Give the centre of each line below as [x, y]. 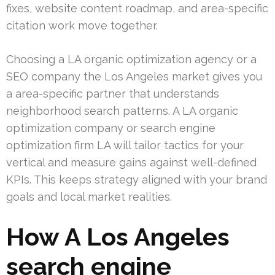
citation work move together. [82, 25]
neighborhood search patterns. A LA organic [122, 110]
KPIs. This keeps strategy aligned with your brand [137, 179]
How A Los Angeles [118, 236]
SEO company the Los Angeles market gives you [134, 76]
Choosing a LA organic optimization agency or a [131, 59]
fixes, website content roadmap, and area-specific [137, 8]
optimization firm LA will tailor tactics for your [125, 145]
